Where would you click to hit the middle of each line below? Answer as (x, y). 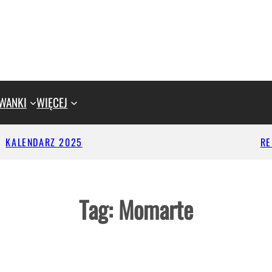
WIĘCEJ (52, 102)
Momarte (156, 209)
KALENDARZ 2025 (44, 142)
